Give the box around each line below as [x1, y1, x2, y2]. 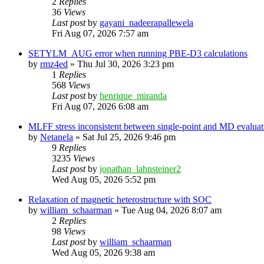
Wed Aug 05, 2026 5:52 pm [52, 174, 156, 184]
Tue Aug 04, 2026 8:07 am [121, 204, 222, 215]
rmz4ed [40, 58, 68, 69]
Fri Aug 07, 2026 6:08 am [52, 101, 148, 111]
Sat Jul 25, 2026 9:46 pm [82, 131, 176, 142]
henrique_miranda [100, 90, 167, 101]
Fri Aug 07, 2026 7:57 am [52, 28, 148, 38]
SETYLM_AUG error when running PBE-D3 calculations [28, 48, 247, 58]
